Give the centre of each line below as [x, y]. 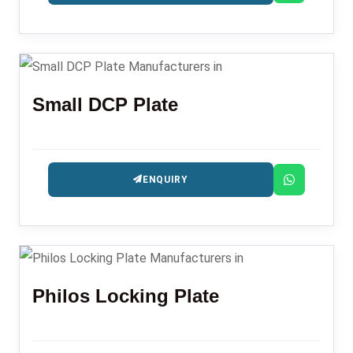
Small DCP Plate [105, 104]
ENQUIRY [165, 179]
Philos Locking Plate [126, 296]
